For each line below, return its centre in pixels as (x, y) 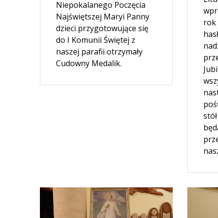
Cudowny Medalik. (89, 63)
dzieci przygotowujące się (102, 28)
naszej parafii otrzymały (100, 51)
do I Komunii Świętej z (96, 40)
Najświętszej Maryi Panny (103, 16)
